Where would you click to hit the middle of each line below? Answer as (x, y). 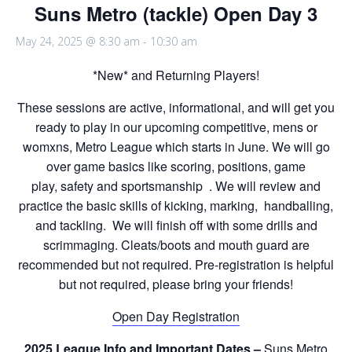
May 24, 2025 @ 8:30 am (78, 41)
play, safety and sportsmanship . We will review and (176, 185)
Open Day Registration (176, 316)
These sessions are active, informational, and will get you (176, 107)
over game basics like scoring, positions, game (176, 166)
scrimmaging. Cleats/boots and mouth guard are (176, 244)
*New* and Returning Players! (176, 75)
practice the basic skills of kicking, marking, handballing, (176, 205)
